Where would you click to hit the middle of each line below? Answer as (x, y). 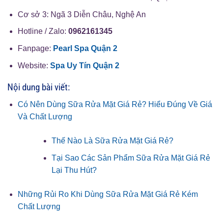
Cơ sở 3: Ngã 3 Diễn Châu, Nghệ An (82, 14)
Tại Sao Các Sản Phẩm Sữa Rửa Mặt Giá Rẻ (131, 158)
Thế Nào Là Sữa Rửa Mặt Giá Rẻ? (112, 141)
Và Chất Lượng (45, 117)
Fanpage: (35, 49)
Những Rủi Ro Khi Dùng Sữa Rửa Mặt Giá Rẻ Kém (108, 194)
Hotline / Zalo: (43, 31)
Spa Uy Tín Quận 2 (84, 65)
